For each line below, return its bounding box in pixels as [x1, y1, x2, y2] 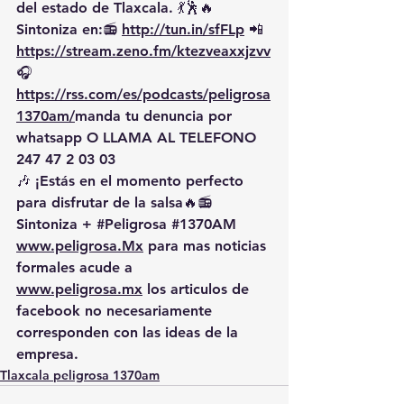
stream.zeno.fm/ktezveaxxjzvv [66, 41, 271, 60]
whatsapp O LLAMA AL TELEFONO [16, 128, 261, 146]
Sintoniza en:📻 [16, 20, 122, 38]
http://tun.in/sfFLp [122, 20, 244, 38]
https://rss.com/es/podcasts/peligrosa [16, 85, 271, 103]
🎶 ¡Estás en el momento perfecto [16, 171, 248, 189]
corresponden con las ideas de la [16, 323, 243, 341]
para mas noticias [143, 236, 271, 254]
